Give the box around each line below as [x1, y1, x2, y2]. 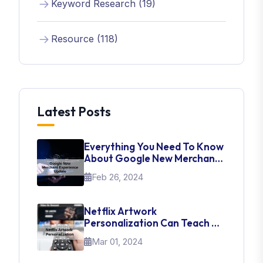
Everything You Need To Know [84, 140, 224, 153]
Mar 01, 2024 [92, 236, 143, 247]
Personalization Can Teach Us [84, 217, 223, 229]
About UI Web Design [84, 228, 182, 241]
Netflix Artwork [84, 205, 157, 217]
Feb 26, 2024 [92, 171, 143, 183]
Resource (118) [51, 33, 118, 45]
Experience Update [84, 164, 173, 176]
